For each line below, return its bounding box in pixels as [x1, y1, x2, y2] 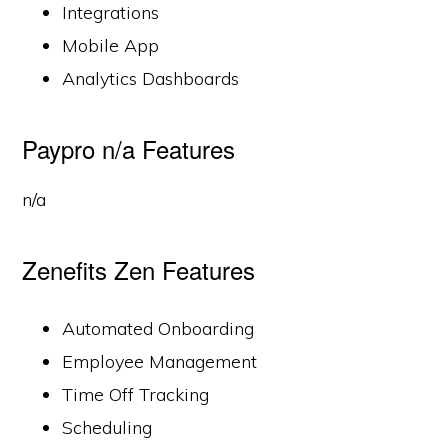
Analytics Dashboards [62, 67, 240, 90]
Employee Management [62, 350, 258, 373]
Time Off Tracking [62, 383, 210, 406]
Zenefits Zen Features [22, 252, 256, 287]
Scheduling [62, 416, 153, 439]
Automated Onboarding [62, 317, 255, 340]
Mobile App [62, 34, 160, 57]
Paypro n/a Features [22, 131, 236, 166]
